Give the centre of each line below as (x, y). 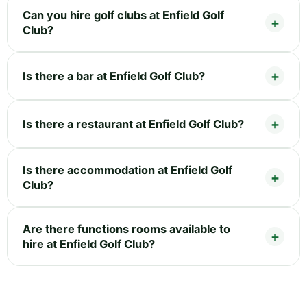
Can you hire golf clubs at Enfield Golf (123, 15)
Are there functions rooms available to (126, 229)
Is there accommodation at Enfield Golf (127, 170)
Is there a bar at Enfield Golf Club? (114, 76)
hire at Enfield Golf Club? (89, 244)
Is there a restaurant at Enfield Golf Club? (133, 124)
